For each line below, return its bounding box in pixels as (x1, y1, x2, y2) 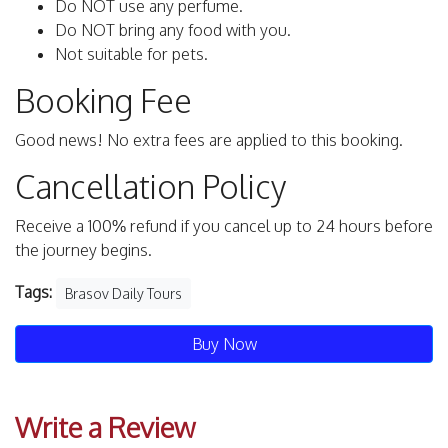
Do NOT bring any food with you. (55, 20, 291, 41)
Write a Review (15, 409, 195, 446)
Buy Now (191, 334, 257, 355)
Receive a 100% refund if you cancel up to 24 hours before (15, 216, 433, 237)
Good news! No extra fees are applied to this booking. (15, 130, 403, 151)
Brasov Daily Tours (65, 285, 182, 303)
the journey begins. (15, 240, 152, 261)
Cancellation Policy (15, 166, 286, 208)
